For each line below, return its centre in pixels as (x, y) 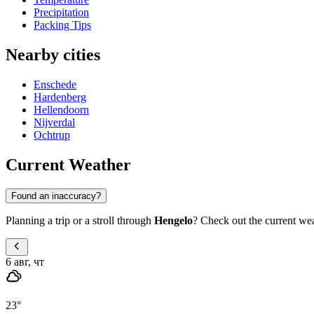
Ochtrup (52, 135)
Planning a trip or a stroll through (80, 220)
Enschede (55, 85)
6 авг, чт (25, 261)
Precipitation (61, 13)
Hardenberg (60, 97)
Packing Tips (62, 25)
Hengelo (173, 220)
